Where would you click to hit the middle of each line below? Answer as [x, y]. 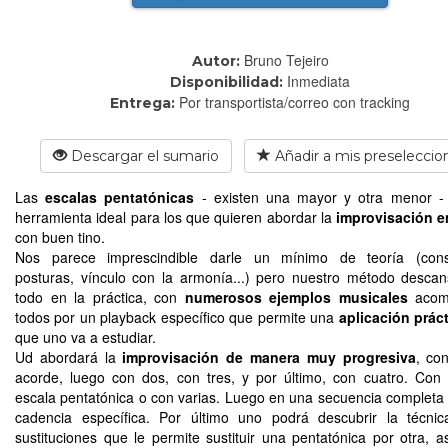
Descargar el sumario [142, 155]
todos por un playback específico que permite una [177, 316]
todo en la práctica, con [100, 296]
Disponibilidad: [226, 81]
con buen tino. [60, 236]
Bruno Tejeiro [286, 59]
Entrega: [142, 102]
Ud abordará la [69, 356]
